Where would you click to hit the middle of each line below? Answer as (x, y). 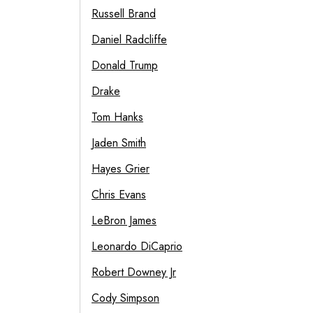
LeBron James (124, 220)
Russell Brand (124, 14)
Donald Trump (125, 65)
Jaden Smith (119, 143)
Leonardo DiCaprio (137, 246)
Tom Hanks (117, 117)
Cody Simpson (125, 298)
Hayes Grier (121, 169)
